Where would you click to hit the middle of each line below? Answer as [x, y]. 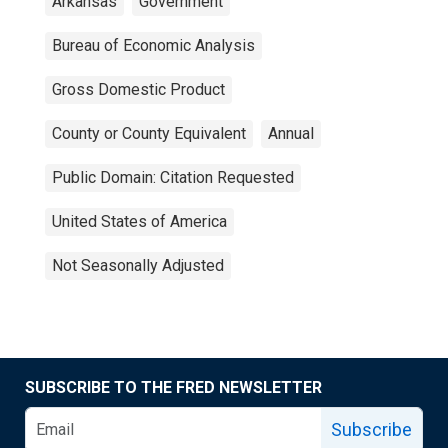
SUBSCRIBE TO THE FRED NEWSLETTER [173, 387]
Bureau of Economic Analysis [153, 45]
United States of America [139, 221]
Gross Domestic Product [138, 89]
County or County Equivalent [149, 133]
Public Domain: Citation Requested [173, 177]
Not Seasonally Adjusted [138, 265]
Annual [291, 133]
